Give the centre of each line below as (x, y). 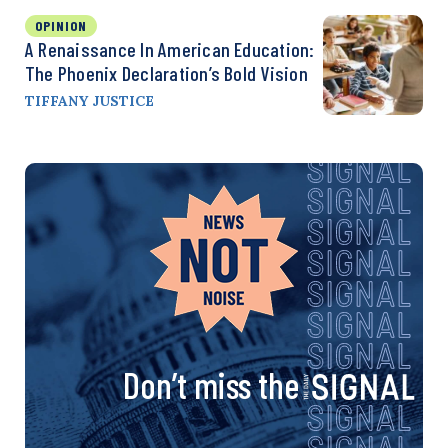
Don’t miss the (211, 384)
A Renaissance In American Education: (170, 48)
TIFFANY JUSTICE (89, 100)
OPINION (61, 25)
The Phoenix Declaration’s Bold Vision (166, 72)
